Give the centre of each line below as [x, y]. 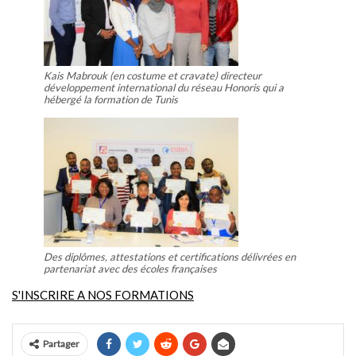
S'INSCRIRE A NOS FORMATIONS [103, 294]
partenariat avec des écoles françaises [130, 268]
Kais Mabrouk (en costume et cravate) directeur [153, 75]
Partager [61, 343]
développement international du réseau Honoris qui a [164, 87]
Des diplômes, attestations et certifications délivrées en [170, 256]
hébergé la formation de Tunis [111, 99]
